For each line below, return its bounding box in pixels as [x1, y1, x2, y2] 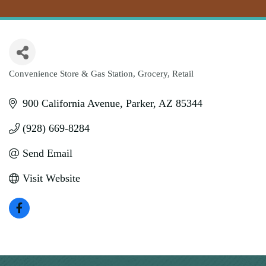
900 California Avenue [22, 97, 120, 109]
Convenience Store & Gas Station [9, 68, 133, 78]
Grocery [138, 68, 167, 78]
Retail [172, 68, 194, 78]
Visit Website [22, 172, 80, 184]
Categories [8, 74, 83, 91]
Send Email [22, 147, 72, 159]
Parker [125, 97, 153, 109]
